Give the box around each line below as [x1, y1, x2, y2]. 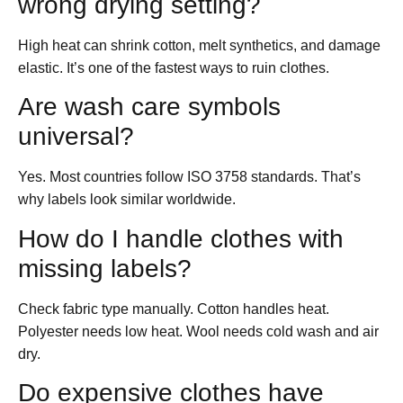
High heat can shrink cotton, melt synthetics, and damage [18, 37, 381, 53]
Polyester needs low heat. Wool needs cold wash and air [18, 323, 379, 339]
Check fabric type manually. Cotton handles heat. [18, 300, 329, 317]
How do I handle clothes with [18, 224, 344, 253]
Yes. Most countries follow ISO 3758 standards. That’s [18, 169, 361, 185]
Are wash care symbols [18, 93, 281, 121]
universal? [18, 122, 134, 151]
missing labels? [18, 254, 192, 282]
